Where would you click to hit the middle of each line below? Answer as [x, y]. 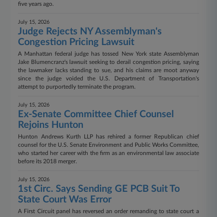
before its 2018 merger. [48, 161]
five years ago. [36, 4]
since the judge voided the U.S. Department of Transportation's [108, 78]
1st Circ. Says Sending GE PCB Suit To [99, 189]
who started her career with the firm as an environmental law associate [108, 153]
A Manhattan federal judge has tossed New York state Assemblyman [108, 54]
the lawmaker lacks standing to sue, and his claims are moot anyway [108, 70]
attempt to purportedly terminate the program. [77, 87]
